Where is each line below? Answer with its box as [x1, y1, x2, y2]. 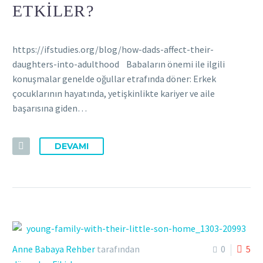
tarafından [95, 242, 140, 255]
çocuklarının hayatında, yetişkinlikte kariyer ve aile [12, 87, 215, 99]
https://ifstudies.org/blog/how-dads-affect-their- [12, 43, 214, 55]
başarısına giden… [12, 102, 87, 114]
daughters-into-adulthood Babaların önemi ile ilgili [12, 58, 225, 70]
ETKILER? [12, 2, 95, 21]
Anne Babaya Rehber [12, 242, 95, 255]
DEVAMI [55, 141, 89, 152]
